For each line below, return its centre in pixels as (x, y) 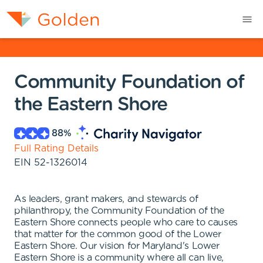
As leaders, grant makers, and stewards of (106, 199)
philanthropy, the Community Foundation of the (119, 211)
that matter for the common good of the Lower (118, 234)
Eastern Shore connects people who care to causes (126, 222)
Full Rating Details (56, 149)
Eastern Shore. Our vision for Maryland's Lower (117, 246)
